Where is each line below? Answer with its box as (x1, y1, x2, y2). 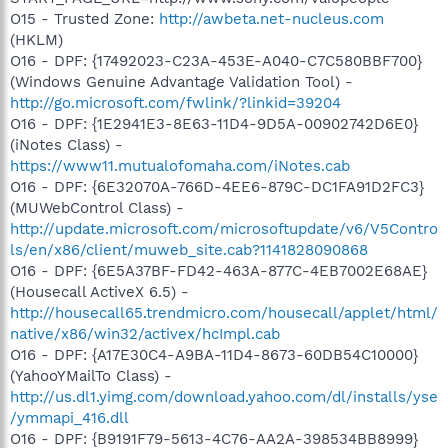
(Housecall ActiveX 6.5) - (10, 282, 189, 301)
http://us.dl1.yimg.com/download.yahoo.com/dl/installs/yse (10, 387, 438, 406)
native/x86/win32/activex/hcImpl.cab (10, 324, 280, 343)
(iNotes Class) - (10, 135, 123, 154)
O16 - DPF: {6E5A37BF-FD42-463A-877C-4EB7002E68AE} (10, 261, 427, 280)
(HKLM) (10, 30, 63, 49)
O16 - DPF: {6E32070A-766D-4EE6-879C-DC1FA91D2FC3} (10, 177, 424, 196)
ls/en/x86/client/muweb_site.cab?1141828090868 (10, 240, 368, 259)
